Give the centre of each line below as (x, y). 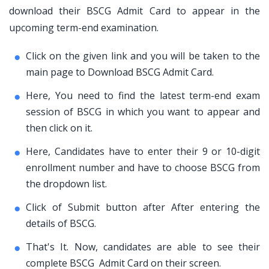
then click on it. (59, 128)
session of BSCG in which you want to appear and (143, 112)
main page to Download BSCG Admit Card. (120, 72)
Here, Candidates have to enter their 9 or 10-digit (143, 151)
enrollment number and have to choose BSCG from (143, 168)
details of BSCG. (61, 223)
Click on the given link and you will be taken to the (143, 56)
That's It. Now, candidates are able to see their (143, 247)
